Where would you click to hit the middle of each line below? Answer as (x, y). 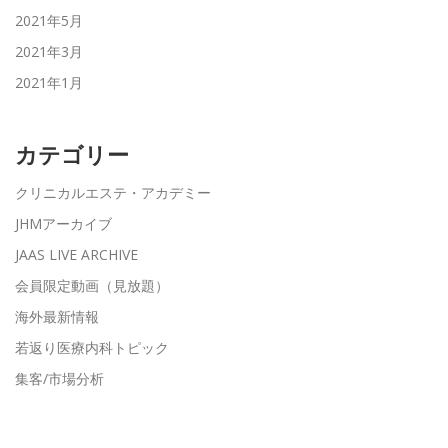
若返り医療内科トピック (92, 347)
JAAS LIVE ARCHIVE (76, 254)
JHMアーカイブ (63, 223)
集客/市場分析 (59, 378)
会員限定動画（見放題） (92, 285)
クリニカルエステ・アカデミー (113, 192)
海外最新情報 (57, 316)
